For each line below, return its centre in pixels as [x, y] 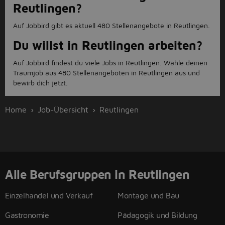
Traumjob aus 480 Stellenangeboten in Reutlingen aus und [106, 73]
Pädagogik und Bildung [157, 215]
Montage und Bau [148, 195]
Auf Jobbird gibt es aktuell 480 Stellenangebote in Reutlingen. [111, 25]
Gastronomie [27, 215]
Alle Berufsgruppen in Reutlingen [97, 174]
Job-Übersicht [63, 109]
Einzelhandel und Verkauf [49, 195]
